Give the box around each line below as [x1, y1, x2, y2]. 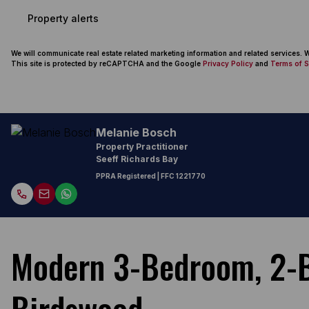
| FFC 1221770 [156, 172, 206, 180]
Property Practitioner [96, 141, 188, 152]
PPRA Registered [96, 172, 156, 180]
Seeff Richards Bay [96, 154, 178, 164]
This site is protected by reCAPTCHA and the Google [11, 59, 203, 68]
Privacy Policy [203, 59, 253, 68]
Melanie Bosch [96, 126, 177, 139]
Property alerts [28, 12, 99, 24]
